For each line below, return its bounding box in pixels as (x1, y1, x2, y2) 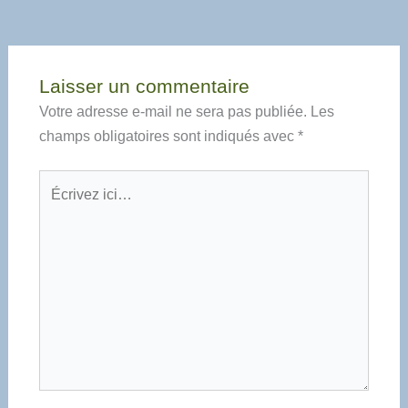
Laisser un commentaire (38, 76, 250, 98)
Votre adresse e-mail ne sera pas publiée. (38, 104, 307, 120)
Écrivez (37, 174, 87, 190)
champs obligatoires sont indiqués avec (38, 128, 298, 145)
